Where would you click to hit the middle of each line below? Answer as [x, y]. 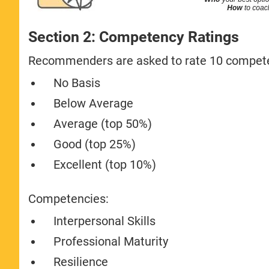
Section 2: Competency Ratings [134, 37]
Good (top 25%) [95, 144]
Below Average [94, 103]
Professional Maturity [111, 241]
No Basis [77, 83]
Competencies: [69, 198]
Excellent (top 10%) [105, 164]
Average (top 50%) [103, 123]
